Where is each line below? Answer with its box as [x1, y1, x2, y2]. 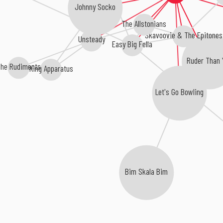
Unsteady [78, 36, 106, 48]
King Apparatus [28, 66, 73, 77]
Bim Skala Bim [125, 166, 169, 177]
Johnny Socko [73, 3, 114, 15]
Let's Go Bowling [155, 86, 204, 98]
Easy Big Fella [112, 37, 153, 49]
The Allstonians [120, 16, 166, 28]
